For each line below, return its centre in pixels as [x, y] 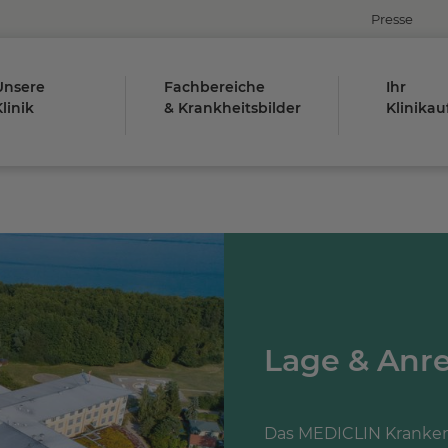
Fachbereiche [214, 87]
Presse [392, 19]
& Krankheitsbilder [232, 108]
